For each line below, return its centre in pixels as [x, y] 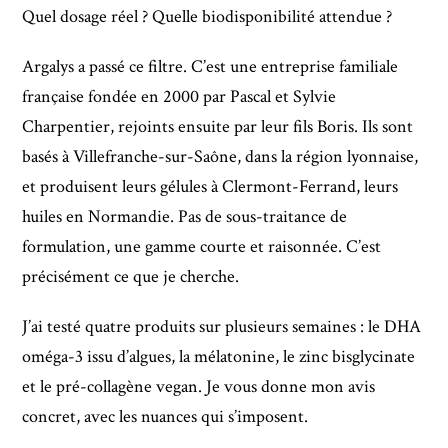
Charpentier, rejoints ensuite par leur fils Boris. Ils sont [218, 126]
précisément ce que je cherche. [131, 276]
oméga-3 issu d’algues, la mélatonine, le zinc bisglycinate [219, 356]
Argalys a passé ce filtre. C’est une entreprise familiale [210, 66]
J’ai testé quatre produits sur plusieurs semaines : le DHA [222, 326]
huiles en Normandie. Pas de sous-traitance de [185, 216]
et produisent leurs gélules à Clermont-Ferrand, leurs [210, 186]
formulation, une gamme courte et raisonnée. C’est [202, 246]
